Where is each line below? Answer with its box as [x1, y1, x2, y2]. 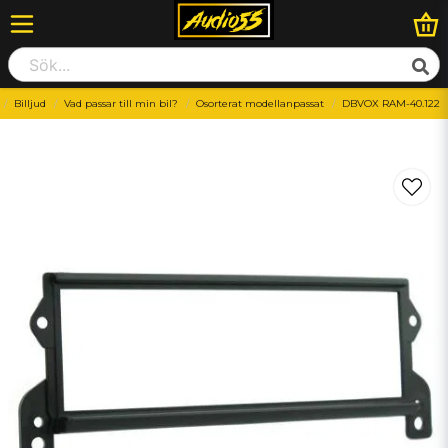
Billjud [14, 97, 46, 110]
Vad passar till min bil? [64, 97, 178, 110]
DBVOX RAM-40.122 [342, 97, 440, 110]
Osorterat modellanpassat [196, 97, 324, 110]
